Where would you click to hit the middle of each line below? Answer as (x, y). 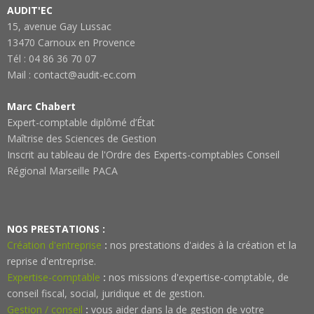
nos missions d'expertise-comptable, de (197, 277)
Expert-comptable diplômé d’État (81, 122)
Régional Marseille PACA (62, 171)
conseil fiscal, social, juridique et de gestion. (106, 293)
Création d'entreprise (54, 245)
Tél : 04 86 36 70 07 (52, 59)
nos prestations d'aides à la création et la (202, 245)
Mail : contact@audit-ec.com (71, 75)
